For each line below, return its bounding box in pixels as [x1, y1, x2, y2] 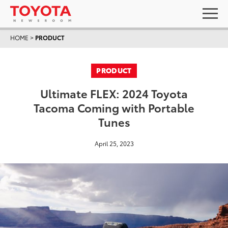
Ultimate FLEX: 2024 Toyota [40, 85, 188, 101]
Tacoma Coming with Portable [34, 99, 194, 115]
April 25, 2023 [94, 139, 134, 148]
